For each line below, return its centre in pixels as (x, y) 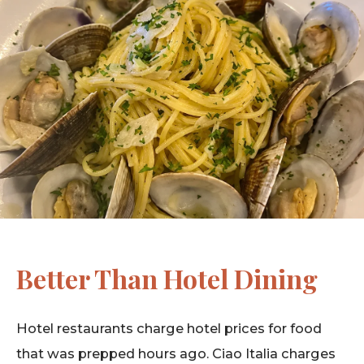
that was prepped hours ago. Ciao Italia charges (176, 353)
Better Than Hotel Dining (167, 278)
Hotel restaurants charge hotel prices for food (169, 328)
